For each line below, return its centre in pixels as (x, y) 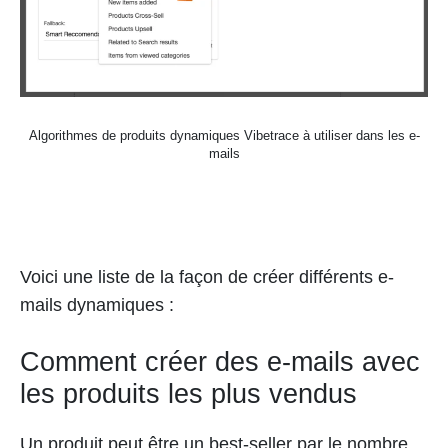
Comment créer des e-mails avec (220, 361)
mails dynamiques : (97, 304)
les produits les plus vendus (188, 393)
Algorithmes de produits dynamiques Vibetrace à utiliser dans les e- (224, 135)
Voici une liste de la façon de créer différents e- (207, 276)
